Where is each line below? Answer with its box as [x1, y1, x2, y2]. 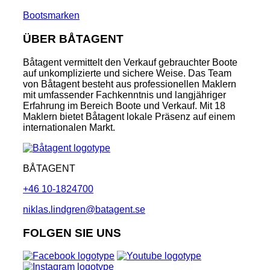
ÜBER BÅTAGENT [23, 33, 124, 46]
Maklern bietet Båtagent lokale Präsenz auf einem [23, 111, 235, 122]
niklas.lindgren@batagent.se [23, 204, 145, 215]
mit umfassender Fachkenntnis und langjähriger [23, 89, 226, 100]
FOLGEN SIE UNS [23, 226, 121, 239]
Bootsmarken [23, 10, 80, 21]
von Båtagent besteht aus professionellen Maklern [23, 78, 236, 89]
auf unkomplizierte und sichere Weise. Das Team [23, 67, 231, 78]
